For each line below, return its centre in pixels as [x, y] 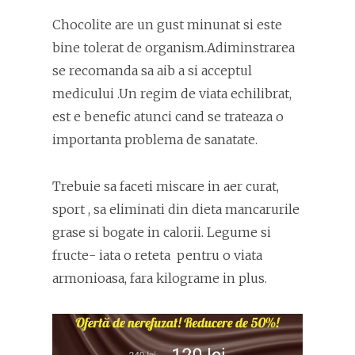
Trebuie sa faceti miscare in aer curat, [166, 186]
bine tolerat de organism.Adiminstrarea [174, 47]
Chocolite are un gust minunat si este [167, 24]
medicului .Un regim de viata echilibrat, [172, 93]
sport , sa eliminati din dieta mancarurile [176, 209]
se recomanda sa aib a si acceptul [152, 70]
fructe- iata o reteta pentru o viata [157, 255]
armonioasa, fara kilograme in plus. [160, 278]
